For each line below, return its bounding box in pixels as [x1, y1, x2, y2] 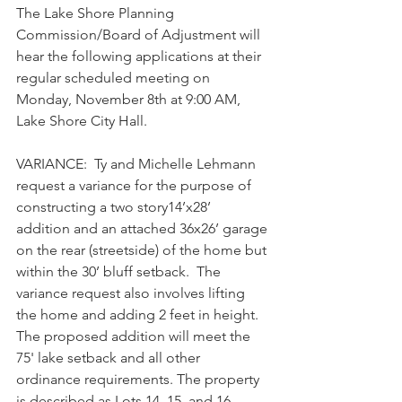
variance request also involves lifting [16, 284, 249, 301]
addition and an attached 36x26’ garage [16, 220, 271, 237]
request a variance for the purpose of [16, 177, 255, 194]
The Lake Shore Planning [16, 4, 178, 22]
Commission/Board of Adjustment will [16, 26, 264, 43]
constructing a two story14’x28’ [16, 198, 214, 215]
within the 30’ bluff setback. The [16, 263, 224, 280]
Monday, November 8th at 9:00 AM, [16, 91, 244, 108]
